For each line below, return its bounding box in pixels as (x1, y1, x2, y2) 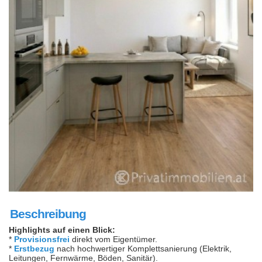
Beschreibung (10, 206, 86, 220)
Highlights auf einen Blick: (9, 225, 115, 235)
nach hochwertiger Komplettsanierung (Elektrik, (54, 243, 232, 253)
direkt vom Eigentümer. (70, 234, 157, 244)
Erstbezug (14, 243, 54, 253)
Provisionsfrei (14, 234, 70, 244)
